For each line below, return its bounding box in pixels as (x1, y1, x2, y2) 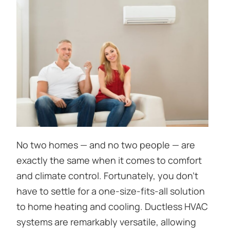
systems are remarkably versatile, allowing (16, 215, 196, 228)
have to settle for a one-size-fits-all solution (16, 184, 205, 197)
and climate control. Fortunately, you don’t (16, 169, 198, 182)
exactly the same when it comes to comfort (16, 154, 202, 166)
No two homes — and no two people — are (16, 138, 195, 151)
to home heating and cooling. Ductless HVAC (16, 200, 208, 213)
